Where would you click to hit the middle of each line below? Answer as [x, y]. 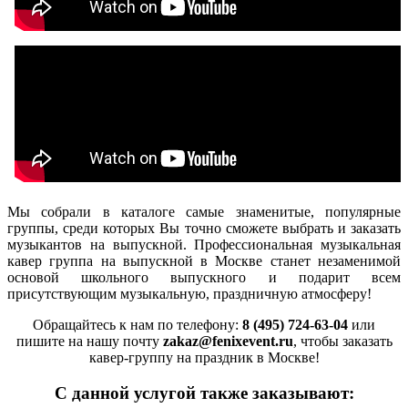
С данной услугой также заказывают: [204, 393]
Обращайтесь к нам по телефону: [138, 325]
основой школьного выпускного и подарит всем [204, 278]
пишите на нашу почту [89, 342]
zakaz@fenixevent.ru [228, 342]
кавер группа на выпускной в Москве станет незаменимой [204, 261]
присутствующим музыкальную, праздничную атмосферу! [189, 294]
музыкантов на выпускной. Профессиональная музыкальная [204, 245]
